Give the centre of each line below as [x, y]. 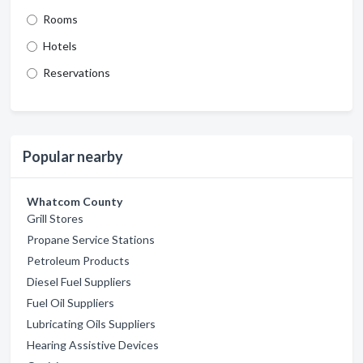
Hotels [60, 46]
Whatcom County [75, 201]
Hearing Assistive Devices [93, 345]
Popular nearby [73, 156]
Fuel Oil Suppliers [70, 303]
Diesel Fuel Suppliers [79, 282]
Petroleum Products [78, 261]
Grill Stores [55, 218]
